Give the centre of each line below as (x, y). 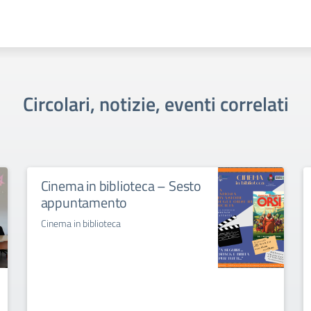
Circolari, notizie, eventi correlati (155, 104)
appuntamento (84, 203)
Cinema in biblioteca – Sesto (121, 186)
